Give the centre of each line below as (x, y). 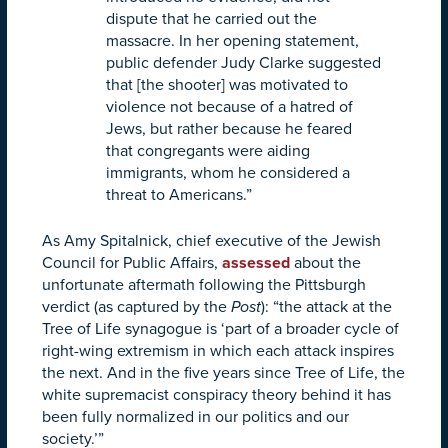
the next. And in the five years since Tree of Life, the (223, 372)
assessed (256, 262)
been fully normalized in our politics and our (195, 416)
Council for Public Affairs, (132, 262)
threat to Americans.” (179, 194)
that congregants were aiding (208, 150)
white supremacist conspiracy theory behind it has (216, 394)
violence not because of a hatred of (229, 106)
